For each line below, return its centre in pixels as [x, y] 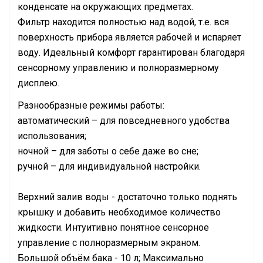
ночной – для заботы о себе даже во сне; [108, 151]
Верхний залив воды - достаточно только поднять [127, 197]
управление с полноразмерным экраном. [109, 243]
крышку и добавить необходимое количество [119, 212]
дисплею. [38, 83]
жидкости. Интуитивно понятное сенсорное [113, 227]
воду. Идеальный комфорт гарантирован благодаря [131, 53]
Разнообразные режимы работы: [91, 105]
